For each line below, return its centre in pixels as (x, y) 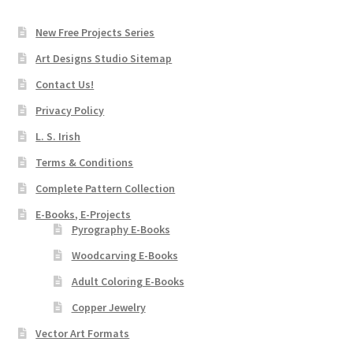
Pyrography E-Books (121, 230)
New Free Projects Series (95, 33)
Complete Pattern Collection (106, 189)
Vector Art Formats (83, 334)
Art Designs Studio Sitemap (104, 59)
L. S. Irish (58, 137)
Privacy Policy (70, 111)
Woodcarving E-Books (124, 256)
